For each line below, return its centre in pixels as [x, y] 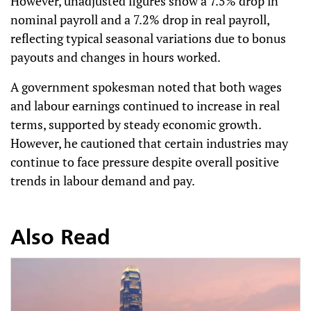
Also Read [60, 239]
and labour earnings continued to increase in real [145, 106]
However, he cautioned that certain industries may [149, 143]
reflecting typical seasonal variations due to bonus [148, 38]
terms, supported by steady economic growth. [136, 124]
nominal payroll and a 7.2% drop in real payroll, [140, 19]
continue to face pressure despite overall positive [145, 162]
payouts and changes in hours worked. [116, 57]
